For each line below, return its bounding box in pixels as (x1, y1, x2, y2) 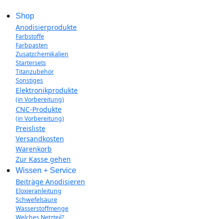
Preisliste (16, 123, 45, 133)
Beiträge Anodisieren (16, 176, 85, 186)
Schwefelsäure (16, 195, 57, 204)
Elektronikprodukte (16, 85, 78, 95)
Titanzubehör (16, 67, 54, 76)
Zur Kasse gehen (16, 154, 71, 164)
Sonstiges (16, 76, 43, 85)
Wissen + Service (16, 166, 76, 175)
